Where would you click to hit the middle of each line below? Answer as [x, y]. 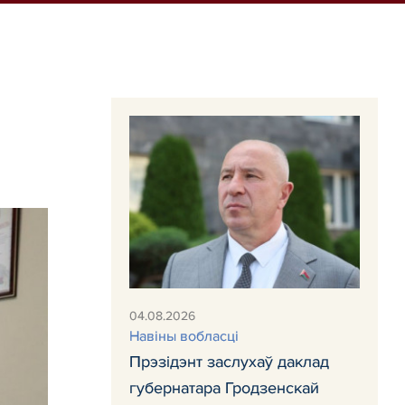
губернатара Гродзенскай [224, 388]
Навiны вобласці [184, 337]
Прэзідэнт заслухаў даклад [229, 362]
